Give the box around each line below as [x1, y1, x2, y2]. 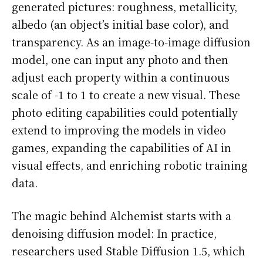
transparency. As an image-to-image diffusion [12, 34, 251, 50]
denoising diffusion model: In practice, [12, 225, 217, 241]
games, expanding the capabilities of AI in [12, 140, 231, 156]
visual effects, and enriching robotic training [12, 157, 248, 173]
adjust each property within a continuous [12, 69, 230, 85]
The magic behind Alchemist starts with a [12, 208, 231, 224]
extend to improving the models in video [12, 122, 226, 138]
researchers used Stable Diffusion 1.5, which [12, 243, 245, 259]
